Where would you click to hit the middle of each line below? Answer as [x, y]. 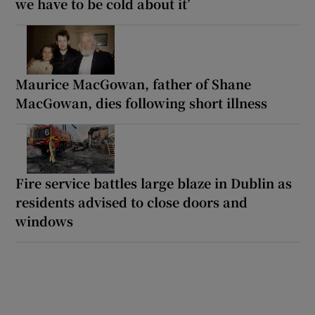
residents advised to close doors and [132, 201]
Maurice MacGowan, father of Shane [134, 83]
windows [45, 220]
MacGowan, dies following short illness [142, 102]
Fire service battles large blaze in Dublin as [154, 182]
